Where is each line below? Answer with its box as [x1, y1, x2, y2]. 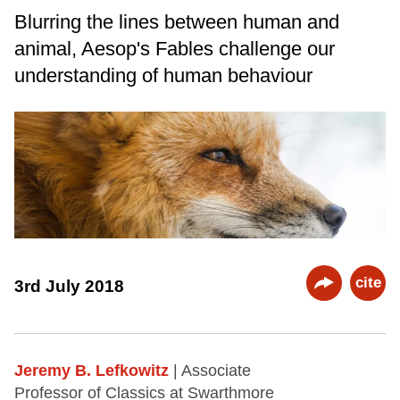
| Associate [173, 362, 251, 380]
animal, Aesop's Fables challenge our [14, 37, 335, 60]
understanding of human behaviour [14, 63, 312, 87]
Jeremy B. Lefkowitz [14, 362, 169, 380]
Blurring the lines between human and [14, 10, 339, 33]
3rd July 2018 [14, 276, 124, 296]
